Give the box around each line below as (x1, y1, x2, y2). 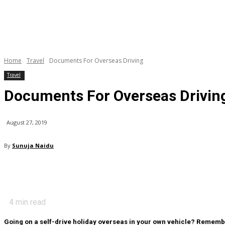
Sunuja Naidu (12, 142, 54, 150)
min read (14, 197, 46, 207)
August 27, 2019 (7, 119, 47, 127)
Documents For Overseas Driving (49, 56, 143, 65)
